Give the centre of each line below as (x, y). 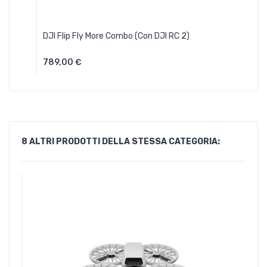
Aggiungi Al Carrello (88, 66)
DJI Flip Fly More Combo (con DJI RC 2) (116, 36)
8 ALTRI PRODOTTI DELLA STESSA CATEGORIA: (121, 141)
